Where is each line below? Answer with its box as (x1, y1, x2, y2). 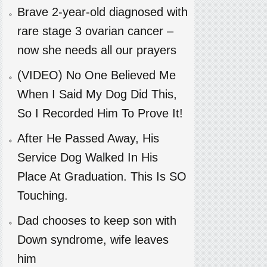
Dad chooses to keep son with (17, 214, 176, 227)
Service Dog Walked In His (17, 151, 158, 164)
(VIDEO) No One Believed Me (17, 69, 176, 82)
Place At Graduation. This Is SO (17, 170, 187, 183)
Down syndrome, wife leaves (17, 233, 169, 246)
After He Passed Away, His (17, 132, 159, 145)
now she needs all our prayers (17, 44, 176, 57)
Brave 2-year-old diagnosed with (17, 5, 188, 18)
